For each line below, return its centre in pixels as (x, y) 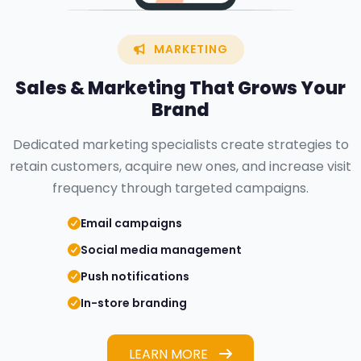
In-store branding (134, 303)
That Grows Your (266, 88)
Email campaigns (131, 223)
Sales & (52, 88)
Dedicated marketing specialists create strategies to (180, 144)
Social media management (161, 249)
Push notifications (135, 276)
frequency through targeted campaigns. (180, 188)
